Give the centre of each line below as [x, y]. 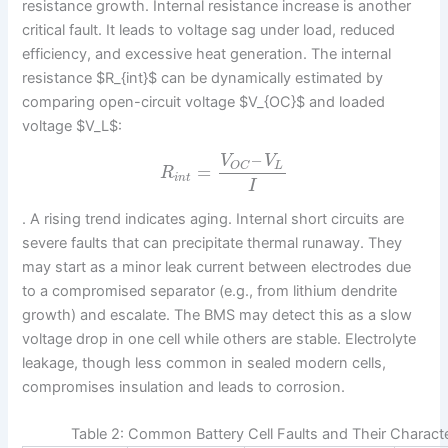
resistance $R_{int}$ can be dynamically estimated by [203, 77]
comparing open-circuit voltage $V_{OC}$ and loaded [204, 101]
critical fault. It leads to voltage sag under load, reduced [209, 29]
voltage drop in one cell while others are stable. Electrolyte [219, 338]
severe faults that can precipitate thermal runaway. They [212, 242]
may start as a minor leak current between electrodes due [217, 266]
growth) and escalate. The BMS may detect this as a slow [217, 314]
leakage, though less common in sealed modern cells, [204, 362]
